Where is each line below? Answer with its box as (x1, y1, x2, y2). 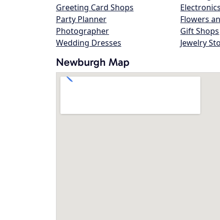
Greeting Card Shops (56, 2, 134, 13)
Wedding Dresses (56, 37, 121, 48)
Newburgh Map (56, 55, 130, 69)
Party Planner (56, 14, 107, 25)
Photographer (56, 26, 109, 36)
